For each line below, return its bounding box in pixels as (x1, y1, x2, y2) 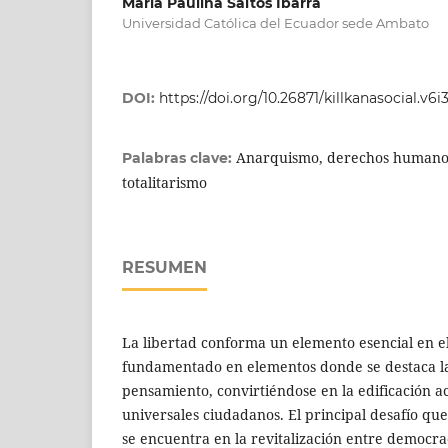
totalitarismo (122, 172, 207, 192)
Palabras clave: (122, 148, 236, 167)
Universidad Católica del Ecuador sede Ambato (122, 14, 429, 31)
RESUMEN (122, 257, 207, 277)
